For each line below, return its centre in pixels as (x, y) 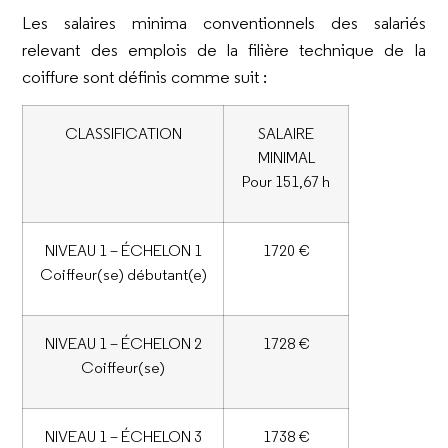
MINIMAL (286, 157)
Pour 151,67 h (286, 181)
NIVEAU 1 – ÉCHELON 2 (123, 343)
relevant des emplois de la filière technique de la (224, 49)
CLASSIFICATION (123, 133)
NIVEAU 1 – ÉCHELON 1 (123, 250)
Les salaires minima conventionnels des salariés (224, 22)
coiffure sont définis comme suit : (145, 76)
